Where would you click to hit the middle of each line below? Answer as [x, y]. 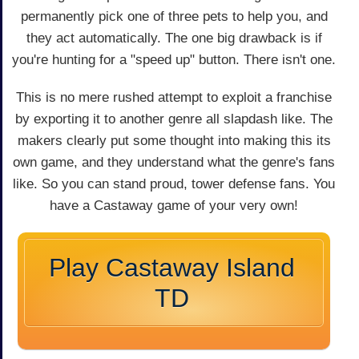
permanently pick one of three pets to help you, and [174, 17]
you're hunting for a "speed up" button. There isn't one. [174, 60]
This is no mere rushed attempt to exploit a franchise [174, 98]
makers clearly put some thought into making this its [174, 141]
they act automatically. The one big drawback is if [174, 38]
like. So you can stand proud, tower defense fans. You [174, 184]
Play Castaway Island [171, 268]
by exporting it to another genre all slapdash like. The [174, 119]
